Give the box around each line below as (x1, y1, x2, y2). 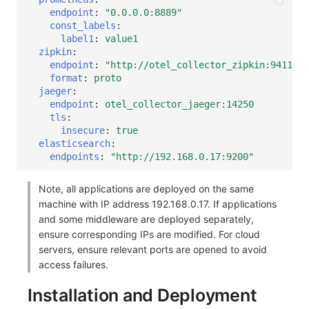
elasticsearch (39, 137, 110, 149)
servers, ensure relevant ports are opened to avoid (39, 243, 267, 256)
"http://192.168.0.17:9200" (110, 150, 254, 162)
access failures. (39, 259, 108, 271)
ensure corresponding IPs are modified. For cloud (39, 228, 260, 241)
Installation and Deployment (28, 285, 257, 306)
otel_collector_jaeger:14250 (105, 98, 254, 110)
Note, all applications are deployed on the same (39, 183, 254, 195)
